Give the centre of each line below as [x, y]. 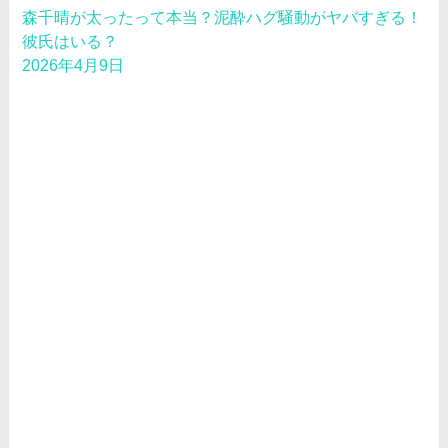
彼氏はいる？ [70, 42]
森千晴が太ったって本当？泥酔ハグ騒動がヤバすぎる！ [222, 18]
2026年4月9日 [73, 66]
